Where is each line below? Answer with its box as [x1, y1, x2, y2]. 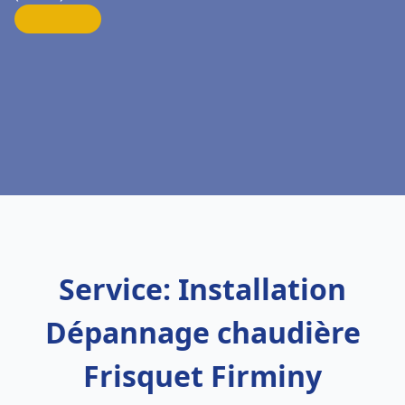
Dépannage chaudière [44, 313, 361, 352]
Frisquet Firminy [83, 356, 322, 395]
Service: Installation [59, 269, 346, 308]
